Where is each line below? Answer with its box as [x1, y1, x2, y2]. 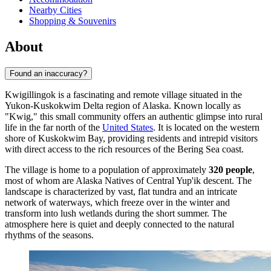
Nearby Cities [29, 5, 82, 16]
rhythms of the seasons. [5, 230, 94, 241]
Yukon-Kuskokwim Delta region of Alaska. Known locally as [5, 100, 241, 111]
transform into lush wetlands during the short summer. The [5, 208, 227, 219]
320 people [209, 165, 252, 175]
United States [102, 122, 153, 133]
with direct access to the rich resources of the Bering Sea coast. [5, 144, 244, 155]
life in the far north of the [5, 122, 102, 133]
